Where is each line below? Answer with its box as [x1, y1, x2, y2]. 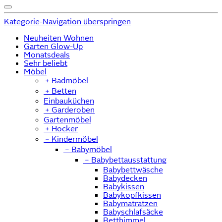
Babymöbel [71, 145, 112, 154]
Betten [52, 86, 76, 95]
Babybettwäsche [103, 165, 163, 174]
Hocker [52, 124, 78, 133]
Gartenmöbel [44, 115, 91, 124]
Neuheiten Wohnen [24, 33, 94, 42]
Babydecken [103, 173, 147, 182]
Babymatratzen [103, 199, 158, 208]
